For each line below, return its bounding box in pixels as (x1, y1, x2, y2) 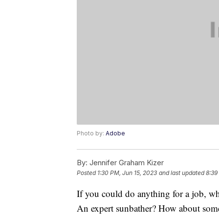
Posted (77, 169, 97, 177)
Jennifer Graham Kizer (88, 158, 164, 168)
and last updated (159, 169, 204, 177)
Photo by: (77, 130, 106, 137)
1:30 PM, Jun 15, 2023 (97, 169, 157, 177)
